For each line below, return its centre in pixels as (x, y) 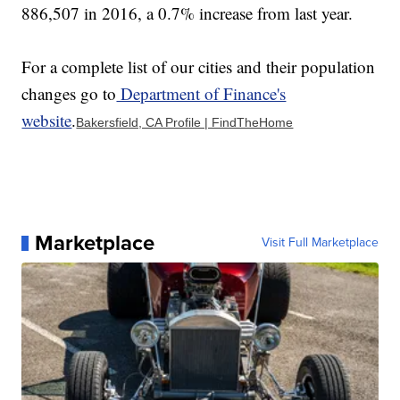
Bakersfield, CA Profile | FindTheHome (185, 123)
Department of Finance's (201, 94)
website (47, 121)
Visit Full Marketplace (320, 243)
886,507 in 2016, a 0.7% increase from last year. (187, 13)
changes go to (69, 94)
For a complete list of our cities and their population (199, 67)
